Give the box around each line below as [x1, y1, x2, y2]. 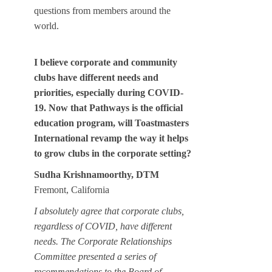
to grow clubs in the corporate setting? [34, 148, 191, 159]
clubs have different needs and [34, 72, 158, 83]
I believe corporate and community [34, 57, 177, 68]
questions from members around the [34, 5, 171, 16]
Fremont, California [34, 185, 109, 195]
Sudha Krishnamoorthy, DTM [34, 169, 159, 180]
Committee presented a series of [34, 251, 156, 262]
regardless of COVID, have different [34, 221, 172, 232]
